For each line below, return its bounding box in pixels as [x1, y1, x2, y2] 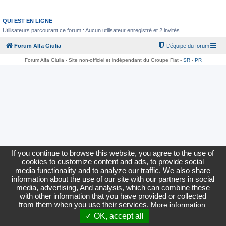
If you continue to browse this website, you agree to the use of [12, 149, 214, 157]
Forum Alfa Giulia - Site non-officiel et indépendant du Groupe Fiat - [24, 56, 183, 63]
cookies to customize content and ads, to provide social [22, 157, 204, 166]
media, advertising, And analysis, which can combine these [16, 183, 210, 192]
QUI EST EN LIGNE [3, 18, 52, 24]
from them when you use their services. [18, 200, 151, 209]
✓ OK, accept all [85, 212, 144, 220]
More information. [150, 201, 207, 209]
